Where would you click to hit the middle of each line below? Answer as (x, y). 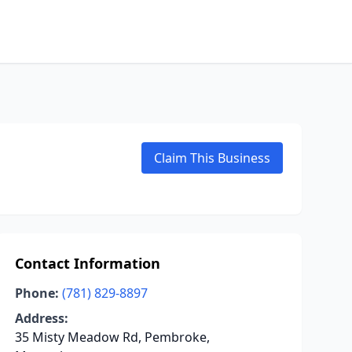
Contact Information (87, 263)
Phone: (37, 293)
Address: (41, 318)
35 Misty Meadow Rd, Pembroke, (112, 337)
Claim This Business (212, 158)
